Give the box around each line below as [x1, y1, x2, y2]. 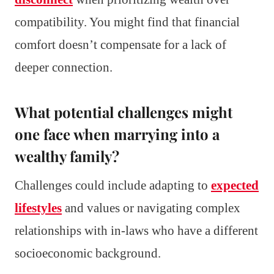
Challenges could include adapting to [15, 177, 211, 193]
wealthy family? [15, 146, 119, 166]
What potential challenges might [15, 102, 232, 122]
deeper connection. [15, 59, 113, 75]
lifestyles [15, 200, 62, 215]
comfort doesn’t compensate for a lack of [15, 37, 226, 52]
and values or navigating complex [62, 200, 240, 215]
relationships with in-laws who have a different [15, 223, 258, 238]
